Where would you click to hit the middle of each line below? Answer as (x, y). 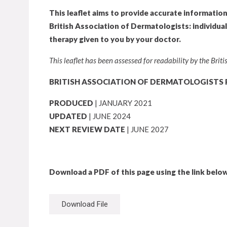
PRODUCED (72, 103)
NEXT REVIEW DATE (88, 129)
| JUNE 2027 (148, 129)
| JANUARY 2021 (123, 103)
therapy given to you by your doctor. (115, 39)
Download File (85, 204)
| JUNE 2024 (110, 116)
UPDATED (69, 116)
